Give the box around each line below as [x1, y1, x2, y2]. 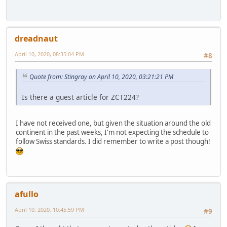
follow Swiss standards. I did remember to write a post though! [16, 137, 210, 146]
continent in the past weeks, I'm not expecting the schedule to [16, 128, 209, 137]
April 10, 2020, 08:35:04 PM [15, 50, 84, 58]
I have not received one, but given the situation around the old [16, 119, 211, 128]
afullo [15, 188, 39, 200]
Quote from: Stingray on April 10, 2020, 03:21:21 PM [29, 72, 173, 81]
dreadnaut [15, 33, 58, 45]
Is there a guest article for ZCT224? [22, 92, 139, 102]
